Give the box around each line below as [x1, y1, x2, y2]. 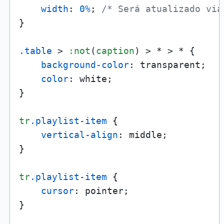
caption [95, 45, 134, 56]
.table [18, 45, 52, 56]
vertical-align [40, 129, 118, 140]
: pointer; [73, 185, 129, 196]
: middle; [117, 129, 167, 140]
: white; [68, 73, 112, 84]
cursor [40, 185, 74, 196]
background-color [40, 59, 129, 70]
